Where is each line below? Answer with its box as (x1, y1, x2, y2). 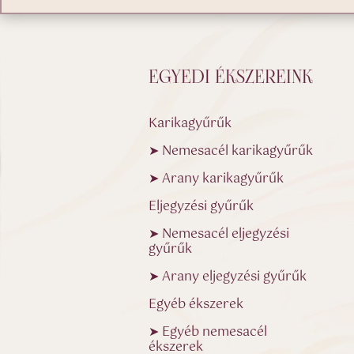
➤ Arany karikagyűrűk (149, 168, 284, 190)
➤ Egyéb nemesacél (149, 322, 268, 344)
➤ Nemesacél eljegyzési (149, 224, 290, 246)
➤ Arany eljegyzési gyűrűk (149, 266, 307, 288)
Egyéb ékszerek (149, 294, 244, 316)
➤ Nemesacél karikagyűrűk (149, 141, 314, 163)
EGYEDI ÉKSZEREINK (149, 69, 314, 88)
